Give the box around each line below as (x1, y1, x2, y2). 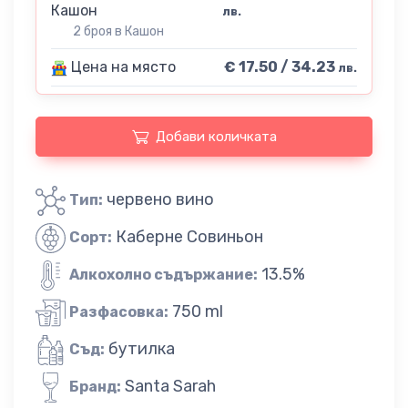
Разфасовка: (69, 302, 168, 321)
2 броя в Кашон (73, 24, 164, 40)
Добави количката (155, 128, 277, 146)
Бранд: (69, 377, 121, 395)
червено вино (107, 189, 214, 209)
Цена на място (67, 58, 176, 76)
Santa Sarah (125, 375, 216, 396)
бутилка (108, 338, 175, 359)
